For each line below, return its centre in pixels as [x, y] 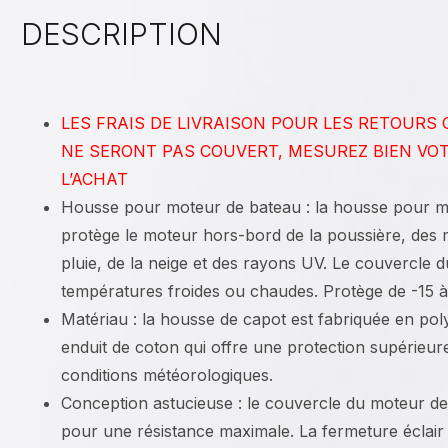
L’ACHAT [94, 179]
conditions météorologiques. [167, 375]
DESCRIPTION [121, 34]
